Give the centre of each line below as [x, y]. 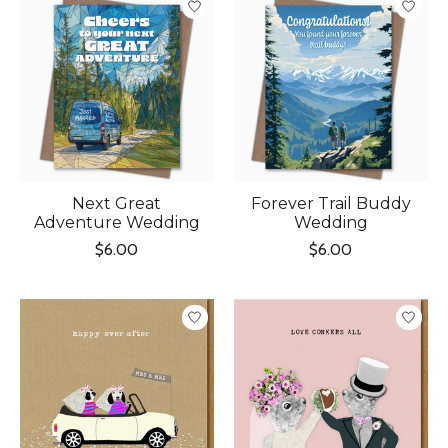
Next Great [117, 203]
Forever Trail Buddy [330, 203]
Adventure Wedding [116, 222]
